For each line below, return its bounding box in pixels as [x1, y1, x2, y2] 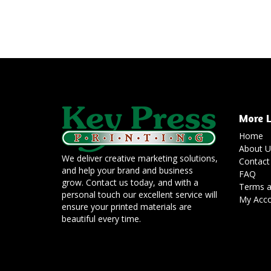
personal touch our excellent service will [62, 189, 217, 201]
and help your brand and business [62, 165, 193, 177]
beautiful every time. [62, 213, 141, 225]
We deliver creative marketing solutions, [62, 152, 218, 165]
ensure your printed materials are [62, 201, 192, 213]
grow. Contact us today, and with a [62, 177, 198, 189]
